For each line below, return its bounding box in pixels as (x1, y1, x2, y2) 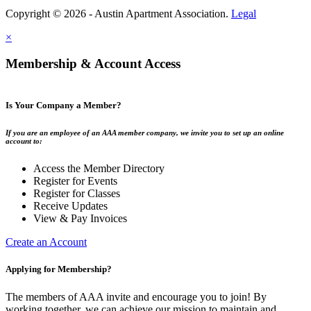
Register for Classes (33, 187, 120, 200)
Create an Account (6, 236, 87, 249)
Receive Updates (33, 200, 108, 212)
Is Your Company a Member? (6, 100, 121, 111)
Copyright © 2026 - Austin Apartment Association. (6, 7, 231, 19)
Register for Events (33, 175, 117, 187)
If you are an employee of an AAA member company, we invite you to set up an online (6, 128, 284, 137)
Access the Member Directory (33, 162, 165, 175)
